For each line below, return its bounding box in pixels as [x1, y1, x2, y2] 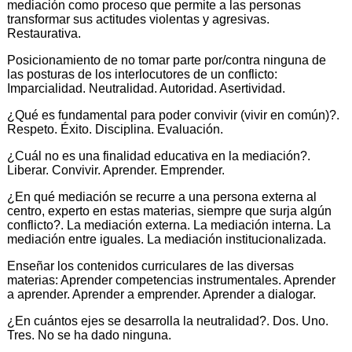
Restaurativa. [7, 26, 81, 40]
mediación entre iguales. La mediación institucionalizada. [7, 232, 326, 246]
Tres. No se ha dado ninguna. [7, 328, 171, 342]
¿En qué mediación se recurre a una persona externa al [7, 189, 317, 203]
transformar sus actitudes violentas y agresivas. [7, 12, 269, 26]
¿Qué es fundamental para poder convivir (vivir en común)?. [7, 108, 339, 122]
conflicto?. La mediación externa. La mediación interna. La [7, 218, 331, 232]
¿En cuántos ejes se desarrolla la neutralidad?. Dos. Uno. [7, 313, 328, 328]
